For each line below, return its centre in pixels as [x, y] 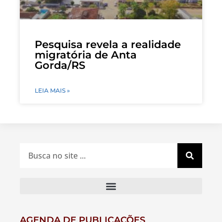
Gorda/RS [60, 65]
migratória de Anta [86, 55]
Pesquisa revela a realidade [108, 45]
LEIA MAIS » [52, 91]
